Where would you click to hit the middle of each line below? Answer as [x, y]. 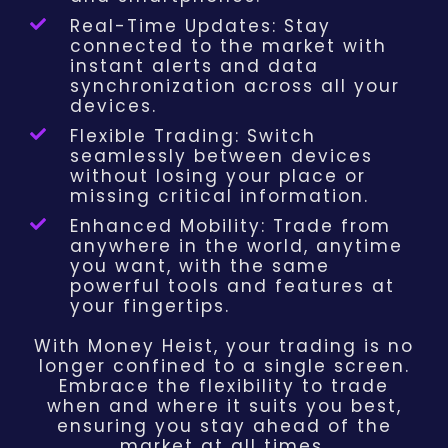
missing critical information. [219, 196]
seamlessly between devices [221, 156]
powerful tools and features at [232, 286]
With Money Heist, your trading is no [224, 346]
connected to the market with [228, 46]
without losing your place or [218, 176]
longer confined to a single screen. [224, 366]
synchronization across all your [235, 86]
